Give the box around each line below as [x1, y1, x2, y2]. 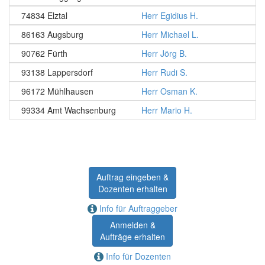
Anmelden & [109, 219, 156, 231]
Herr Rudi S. [141, 66, 188, 78]
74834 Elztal [21, 9, 67, 21]
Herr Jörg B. [141, 47, 187, 59]
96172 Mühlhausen [21, 85, 93, 97]
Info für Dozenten [104, 250, 171, 262]
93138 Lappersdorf [21, 66, 93, 78]
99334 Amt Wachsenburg [21, 104, 116, 116]
